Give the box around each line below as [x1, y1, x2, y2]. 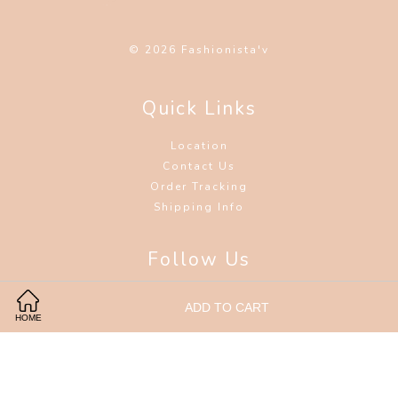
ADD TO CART [185, 299, 270, 314]
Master [239, 361, 283, 376]
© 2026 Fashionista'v [129, 43, 269, 58]
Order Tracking [150, 179, 248, 195]
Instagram [211, 290, 278, 305]
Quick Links [141, 96, 257, 122]
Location [170, 139, 228, 154]
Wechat [259, 290, 307, 305]
